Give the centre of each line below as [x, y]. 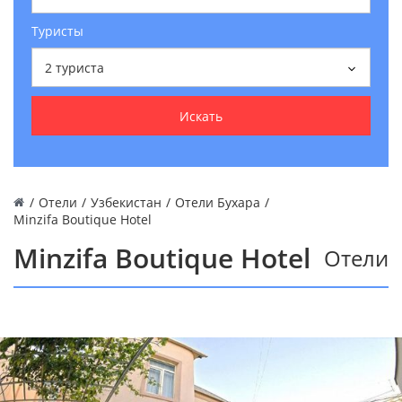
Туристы [57, 31]
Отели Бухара [218, 202]
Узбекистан [126, 202]
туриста [80, 67]
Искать [201, 116]
